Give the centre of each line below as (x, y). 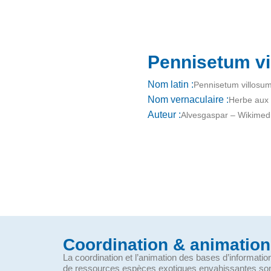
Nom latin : (171, 85)
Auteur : (164, 115)
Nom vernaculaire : (188, 100)
